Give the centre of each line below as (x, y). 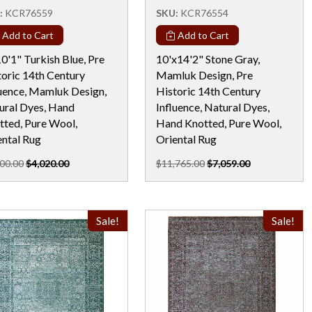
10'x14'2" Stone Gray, (208, 58)
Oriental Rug (186, 139)
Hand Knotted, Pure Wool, (219, 123)
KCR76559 (29, 13)
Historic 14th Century (208, 91)
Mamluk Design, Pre (204, 75)
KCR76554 (204, 13)
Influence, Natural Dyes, (213, 107)
